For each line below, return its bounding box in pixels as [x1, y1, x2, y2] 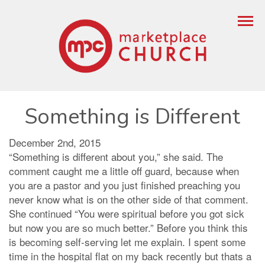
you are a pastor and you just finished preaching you [9, 177, 240, 193]
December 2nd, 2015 [9, 135, 101, 150]
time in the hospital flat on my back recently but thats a [9, 248, 251, 264]
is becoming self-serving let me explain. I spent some [9, 234, 245, 250]
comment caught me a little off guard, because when [9, 163, 239, 179]
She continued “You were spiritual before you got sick [9, 206, 244, 221]
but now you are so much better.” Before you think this [9, 220, 248, 235]
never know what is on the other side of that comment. [9, 192, 248, 207]
